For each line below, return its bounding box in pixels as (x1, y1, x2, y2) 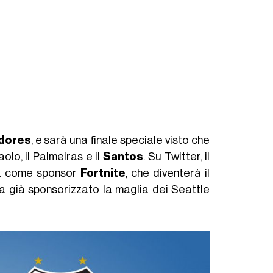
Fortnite (80, 167, 126, 179)
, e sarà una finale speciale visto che (30, 134, 210, 146)
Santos (103, 151, 144, 162)
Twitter (164, 151, 200, 162)
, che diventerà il (125, 167, 210, 179)
